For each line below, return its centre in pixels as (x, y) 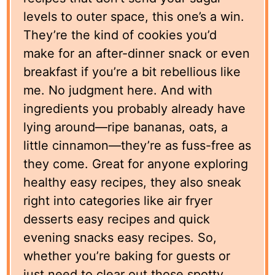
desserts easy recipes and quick (117, 219)
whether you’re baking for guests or (127, 256)
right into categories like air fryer (118, 200)
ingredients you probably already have (135, 108)
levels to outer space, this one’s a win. (134, 16)
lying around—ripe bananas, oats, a (126, 127)
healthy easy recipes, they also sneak (133, 182)
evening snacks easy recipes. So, (120, 237)
